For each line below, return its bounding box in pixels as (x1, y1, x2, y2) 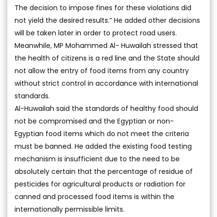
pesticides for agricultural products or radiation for (15, 179, 186, 189)
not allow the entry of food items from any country (15, 65, 189, 76)
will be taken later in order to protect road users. (15, 28, 177, 38)
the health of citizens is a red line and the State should (15, 53, 200, 63)
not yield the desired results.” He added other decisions (15, 15, 200, 25)
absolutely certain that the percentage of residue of (15, 166, 193, 176)
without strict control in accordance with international (15, 78, 198, 88)
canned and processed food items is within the (15, 191, 174, 201)
